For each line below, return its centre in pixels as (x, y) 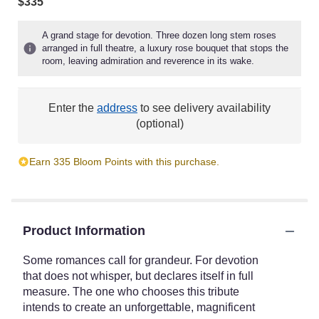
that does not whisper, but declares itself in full (138, 276)
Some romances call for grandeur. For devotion (141, 260)
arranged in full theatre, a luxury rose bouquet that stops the (165, 48)
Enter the (73, 108)
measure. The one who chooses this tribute (131, 292)
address (117, 108)
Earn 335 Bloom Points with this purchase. (124, 162)
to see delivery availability (204, 108)
